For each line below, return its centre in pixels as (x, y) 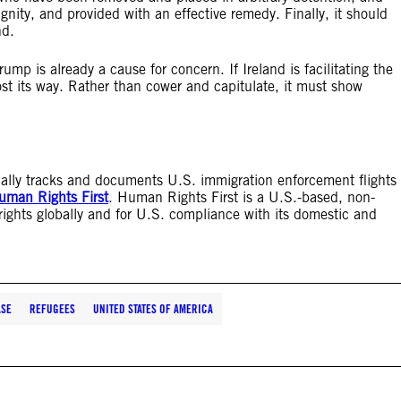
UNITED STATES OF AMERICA (153, 309)
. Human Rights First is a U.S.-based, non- (242, 197)
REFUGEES (52, 309)
